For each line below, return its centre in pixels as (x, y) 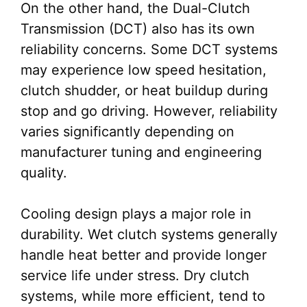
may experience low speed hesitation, (144, 70)
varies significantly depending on (127, 132)
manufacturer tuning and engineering (141, 152)
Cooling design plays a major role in (136, 214)
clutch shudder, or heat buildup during (144, 91)
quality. (44, 173)
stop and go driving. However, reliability (149, 111)
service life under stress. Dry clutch (135, 276)
